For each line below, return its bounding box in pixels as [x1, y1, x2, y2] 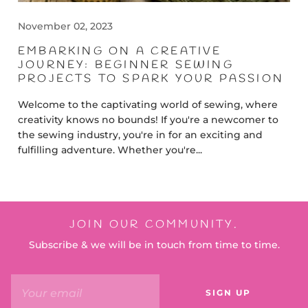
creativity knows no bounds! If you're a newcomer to [18, 113, 278, 126]
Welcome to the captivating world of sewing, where [18, 98, 278, 111]
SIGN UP [206, 287, 251, 298]
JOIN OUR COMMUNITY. [69, 217, 239, 232]
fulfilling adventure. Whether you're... [18, 144, 202, 156]
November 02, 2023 [18, 20, 113, 32]
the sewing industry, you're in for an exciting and [18, 129, 263, 141]
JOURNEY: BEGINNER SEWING [18, 58, 234, 72]
